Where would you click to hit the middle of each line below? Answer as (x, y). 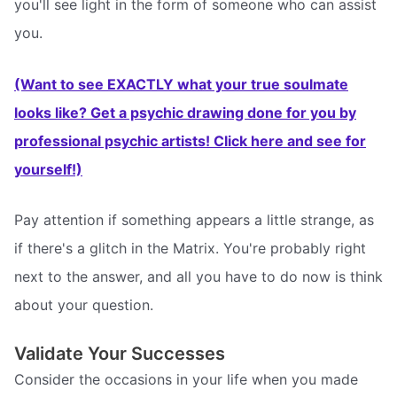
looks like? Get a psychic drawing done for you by (185, 112)
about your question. (84, 305)
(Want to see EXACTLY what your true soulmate (181, 84)
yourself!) (48, 169)
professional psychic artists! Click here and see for (190, 140)
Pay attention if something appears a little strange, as (194, 220)
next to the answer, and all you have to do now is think (198, 277)
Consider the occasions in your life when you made (186, 379)
